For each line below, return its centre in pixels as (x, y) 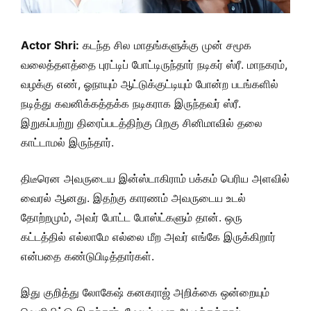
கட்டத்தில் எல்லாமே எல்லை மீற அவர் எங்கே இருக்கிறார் (148, 237)
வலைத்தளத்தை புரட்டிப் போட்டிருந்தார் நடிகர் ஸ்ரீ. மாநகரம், (154, 65)
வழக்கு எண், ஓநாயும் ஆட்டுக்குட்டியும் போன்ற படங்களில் (150, 84)
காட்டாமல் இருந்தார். (67, 142)
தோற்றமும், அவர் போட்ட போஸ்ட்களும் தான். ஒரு (132, 217)
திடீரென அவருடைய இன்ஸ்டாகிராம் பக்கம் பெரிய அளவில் (155, 178)
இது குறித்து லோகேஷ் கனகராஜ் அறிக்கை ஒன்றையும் (145, 292)
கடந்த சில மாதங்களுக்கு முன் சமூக (165, 45)
